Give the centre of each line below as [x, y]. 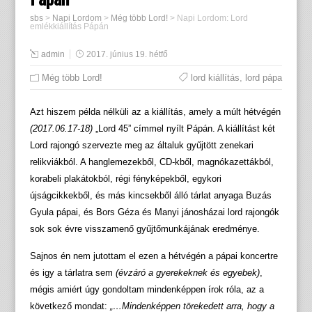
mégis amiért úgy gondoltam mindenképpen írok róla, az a [147, 290]
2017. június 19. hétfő [127, 55]
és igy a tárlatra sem [72, 273]
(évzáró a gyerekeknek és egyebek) [187, 273]
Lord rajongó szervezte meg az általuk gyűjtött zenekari [141, 146]
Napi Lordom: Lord [212, 18]
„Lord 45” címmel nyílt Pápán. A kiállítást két [184, 129]
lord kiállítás [216, 78]
